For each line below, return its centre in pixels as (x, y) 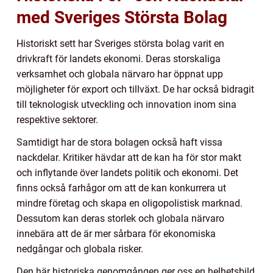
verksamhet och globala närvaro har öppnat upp (120, 74)
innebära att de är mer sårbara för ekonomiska (116, 234)
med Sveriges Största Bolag (122, 18)
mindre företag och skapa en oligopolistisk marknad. (129, 204)
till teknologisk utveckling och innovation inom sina (126, 105)
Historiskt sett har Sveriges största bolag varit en (120, 44)
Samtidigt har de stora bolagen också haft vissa (119, 143)
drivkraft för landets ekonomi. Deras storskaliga (119, 59)
